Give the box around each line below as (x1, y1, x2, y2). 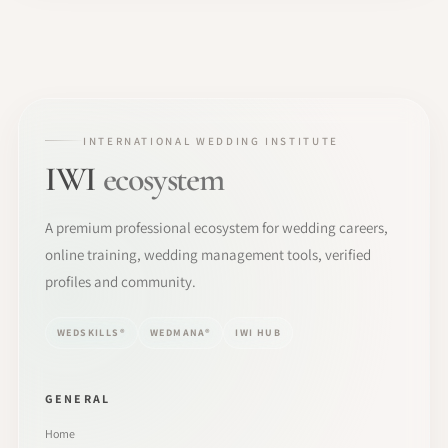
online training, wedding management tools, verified (45, 244, 371, 264)
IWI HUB (235, 326, 282, 339)
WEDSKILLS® (57, 326, 126, 339)
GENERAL (45, 390, 111, 406)
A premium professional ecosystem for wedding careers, (45, 217, 388, 237)
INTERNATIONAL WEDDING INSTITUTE (83, 133, 339, 148)
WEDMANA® (150, 326, 212, 339)
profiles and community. (45, 271, 196, 291)
